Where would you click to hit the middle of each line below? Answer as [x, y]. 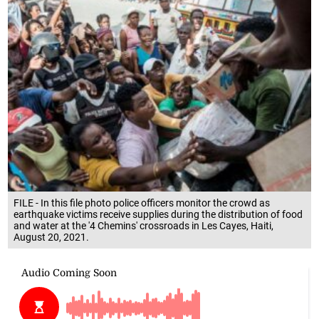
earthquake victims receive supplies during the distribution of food [158, 215]
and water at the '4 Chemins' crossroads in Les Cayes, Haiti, [144, 226]
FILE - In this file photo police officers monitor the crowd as [142, 203]
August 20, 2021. [52, 237]
